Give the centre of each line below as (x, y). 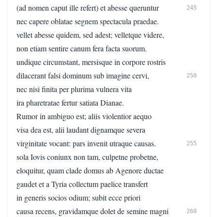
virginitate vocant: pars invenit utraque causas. (86, 143)
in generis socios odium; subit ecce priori (78, 197)
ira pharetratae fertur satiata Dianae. (70, 102)
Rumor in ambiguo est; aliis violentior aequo (84, 116)
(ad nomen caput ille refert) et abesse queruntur (88, 8)
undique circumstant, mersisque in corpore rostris (91, 62)
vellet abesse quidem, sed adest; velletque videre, (90, 35)
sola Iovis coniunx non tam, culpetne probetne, (87, 157)
